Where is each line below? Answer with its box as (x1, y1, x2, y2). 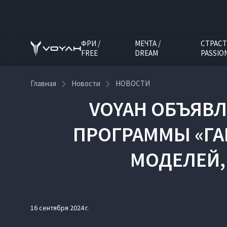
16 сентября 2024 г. (30, 203, 89, 212)
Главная (30, 79, 56, 88)
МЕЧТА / (135, 38, 161, 48)
